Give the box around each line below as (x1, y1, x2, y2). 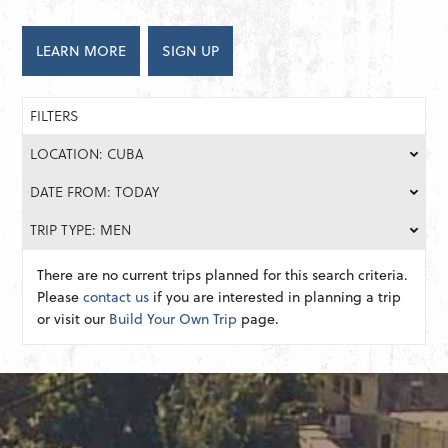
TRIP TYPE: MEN (30, 219, 132, 241)
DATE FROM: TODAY (30, 181, 160, 203)
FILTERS (30, 105, 80, 127)
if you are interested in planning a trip (149, 286, 402, 308)
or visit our (37, 308, 110, 330)
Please (37, 286, 84, 308)
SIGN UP (162, 40, 220, 62)
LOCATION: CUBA (30, 143, 145, 165)
